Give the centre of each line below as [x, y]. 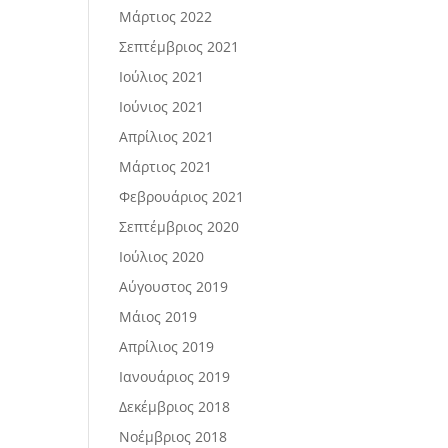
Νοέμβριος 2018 [173, 436]
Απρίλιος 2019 [167, 346]
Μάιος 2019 [158, 316]
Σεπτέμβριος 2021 [179, 46]
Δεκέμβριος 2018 [175, 406]
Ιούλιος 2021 [162, 76]
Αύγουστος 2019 [174, 286]
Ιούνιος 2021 [162, 106]
